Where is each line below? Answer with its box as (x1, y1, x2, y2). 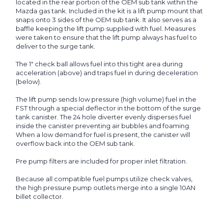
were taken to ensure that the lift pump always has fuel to (16, 33, 197, 42)
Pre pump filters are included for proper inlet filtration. (16, 157, 187, 165)
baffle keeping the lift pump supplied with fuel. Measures (16, 25, 195, 33)
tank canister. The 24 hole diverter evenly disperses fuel (16, 113, 191, 121)
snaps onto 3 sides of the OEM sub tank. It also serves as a (16, 16, 196, 24)
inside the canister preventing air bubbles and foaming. (16, 122, 191, 130)
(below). (16, 78, 43, 86)
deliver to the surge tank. (16, 42, 95, 51)
